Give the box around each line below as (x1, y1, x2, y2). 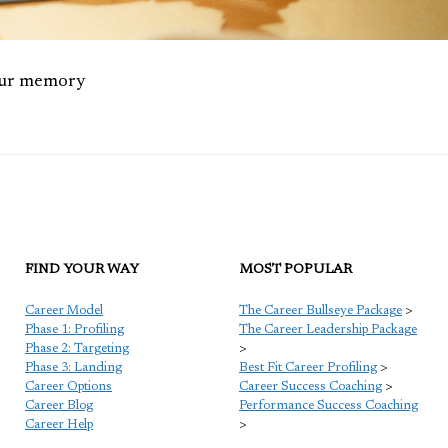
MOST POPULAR (239, 263, 352, 278)
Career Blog (25, 399, 93, 413)
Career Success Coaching (239, 380, 382, 394)
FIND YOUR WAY (25, 263, 139, 278)
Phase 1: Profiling (25, 323, 124, 337)
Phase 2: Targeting (25, 342, 129, 356)
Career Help (25, 418, 93, 432)
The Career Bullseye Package (239, 304, 402, 318)
